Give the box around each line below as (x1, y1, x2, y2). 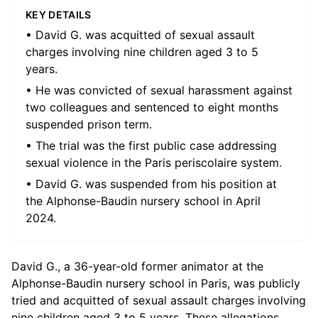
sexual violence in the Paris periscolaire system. (26, 155, 282, 170)
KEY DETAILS (26, 9, 92, 21)
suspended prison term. (26, 117, 152, 131)
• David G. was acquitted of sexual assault (26, 28, 255, 42)
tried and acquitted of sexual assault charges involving (11, 293, 306, 307)
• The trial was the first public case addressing (26, 138, 277, 153)
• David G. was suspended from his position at (26, 177, 277, 191)
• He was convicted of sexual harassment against (26, 83, 292, 97)
